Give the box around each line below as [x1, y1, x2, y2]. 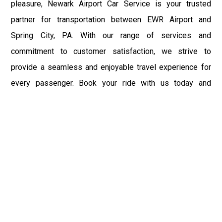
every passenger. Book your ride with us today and [11, 78, 211, 88]
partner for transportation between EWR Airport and [11, 14, 211, 24]
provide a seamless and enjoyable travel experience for [11, 62, 211, 72]
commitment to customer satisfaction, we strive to [11, 46, 211, 56]
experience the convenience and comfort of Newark [11, 94, 211, 104]
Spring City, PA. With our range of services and [11, 30, 211, 40]
